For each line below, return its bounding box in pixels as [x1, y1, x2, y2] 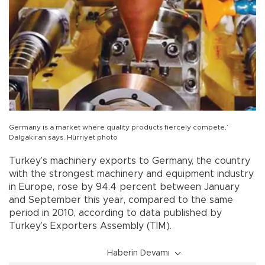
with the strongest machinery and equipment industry [9, 169, 254, 179]
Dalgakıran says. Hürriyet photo [9, 134, 118, 141]
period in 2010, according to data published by [9, 208, 222, 218]
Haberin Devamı [107, 249, 170, 258]
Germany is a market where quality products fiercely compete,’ [9, 124, 228, 131]
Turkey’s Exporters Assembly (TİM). [9, 221, 172, 231]
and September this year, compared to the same [9, 195, 233, 205]
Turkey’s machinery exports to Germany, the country [9, 156, 250, 166]
